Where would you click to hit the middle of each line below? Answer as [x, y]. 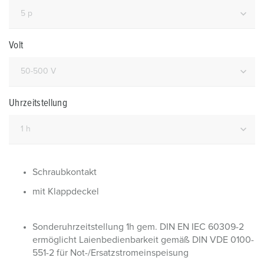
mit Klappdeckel [66, 192]
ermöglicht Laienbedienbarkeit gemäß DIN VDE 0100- [143, 240]
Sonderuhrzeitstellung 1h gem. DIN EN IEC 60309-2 [138, 227]
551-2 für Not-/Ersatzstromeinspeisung [110, 253]
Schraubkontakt [65, 172]
